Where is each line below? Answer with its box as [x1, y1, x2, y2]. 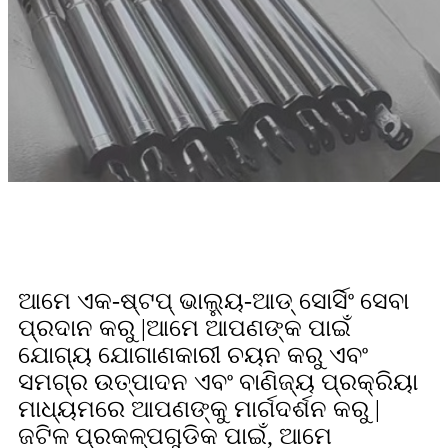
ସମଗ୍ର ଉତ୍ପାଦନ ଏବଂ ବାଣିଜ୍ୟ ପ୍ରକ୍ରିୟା [18, 369, 418, 395]
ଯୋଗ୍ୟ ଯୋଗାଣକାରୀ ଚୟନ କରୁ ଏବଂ [18, 342, 368, 368]
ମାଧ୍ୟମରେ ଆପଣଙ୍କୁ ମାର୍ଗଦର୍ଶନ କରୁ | [18, 396, 380, 422]
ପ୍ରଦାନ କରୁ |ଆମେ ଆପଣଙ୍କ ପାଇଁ [18, 315, 351, 341]
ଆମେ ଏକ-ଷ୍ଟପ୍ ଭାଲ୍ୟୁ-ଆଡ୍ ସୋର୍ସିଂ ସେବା [18, 288, 409, 314]
